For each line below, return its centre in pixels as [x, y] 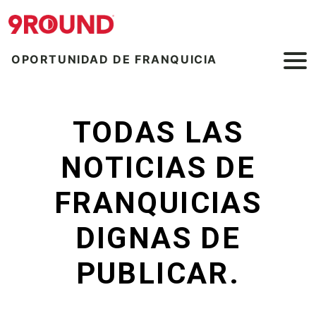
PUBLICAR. [158, 274]
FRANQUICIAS [158, 203]
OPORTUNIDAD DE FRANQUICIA [114, 60]
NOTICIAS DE [158, 168]
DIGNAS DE [158, 238]
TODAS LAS [158, 133]
